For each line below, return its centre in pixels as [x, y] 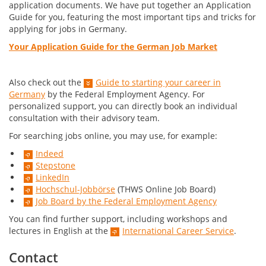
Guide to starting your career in [158, 83]
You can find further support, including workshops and [118, 219]
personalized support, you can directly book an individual [123, 106]
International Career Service [178, 231]
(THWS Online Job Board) [165, 189]
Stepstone [56, 166]
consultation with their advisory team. [84, 118]
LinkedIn [53, 178]
